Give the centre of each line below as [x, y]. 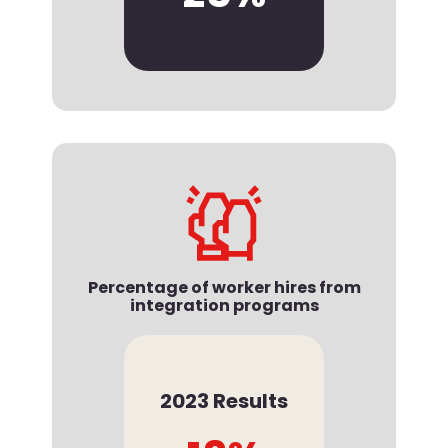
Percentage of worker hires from [224, 287]
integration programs [224, 305]
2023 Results [224, 400]
